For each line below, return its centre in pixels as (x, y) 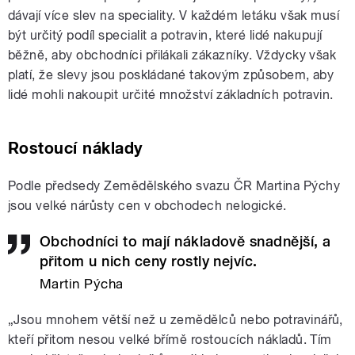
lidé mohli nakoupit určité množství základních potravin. (171, 94)
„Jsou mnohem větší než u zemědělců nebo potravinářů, (176, 319)
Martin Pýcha (82, 283)
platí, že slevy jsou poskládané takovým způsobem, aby (171, 74)
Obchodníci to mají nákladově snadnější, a (185, 241)
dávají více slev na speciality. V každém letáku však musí (174, 15)
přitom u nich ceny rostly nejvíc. (149, 261)
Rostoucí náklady (76, 148)
